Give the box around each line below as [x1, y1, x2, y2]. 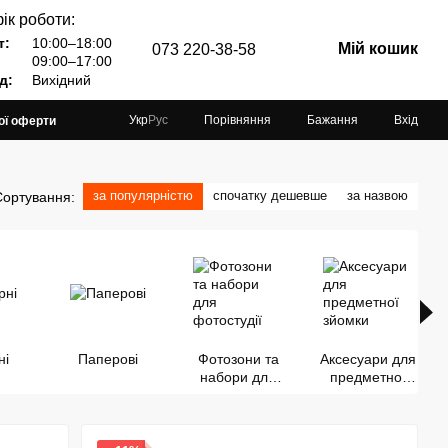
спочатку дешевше [213, 188, 327, 203]
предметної [330, 369, 406, 385]
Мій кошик [338, 40, 418, 57]
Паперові [78, 351, 138, 367]
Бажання [307, 112, 358, 127]
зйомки [345, 387, 391, 403]
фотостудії [203, 387, 273, 403]
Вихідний [28, 72, 91, 88]
